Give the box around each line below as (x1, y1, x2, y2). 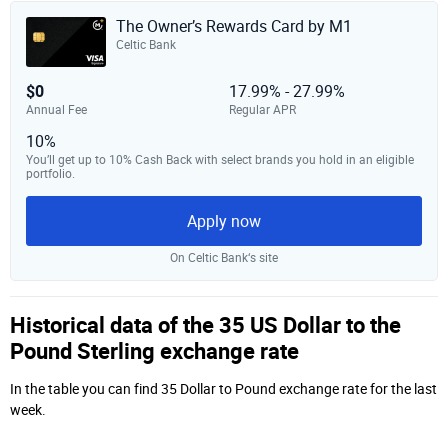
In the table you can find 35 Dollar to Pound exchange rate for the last (10, 381, 437, 398)
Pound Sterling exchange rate (10, 336, 299, 365)
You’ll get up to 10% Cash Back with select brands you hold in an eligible (26, 153, 414, 167)
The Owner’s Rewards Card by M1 (116, 17, 352, 36)
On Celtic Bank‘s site (170, 251, 278, 265)
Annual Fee (26, 103, 87, 117)
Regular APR (229, 103, 296, 117)
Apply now (187, 211, 261, 231)
